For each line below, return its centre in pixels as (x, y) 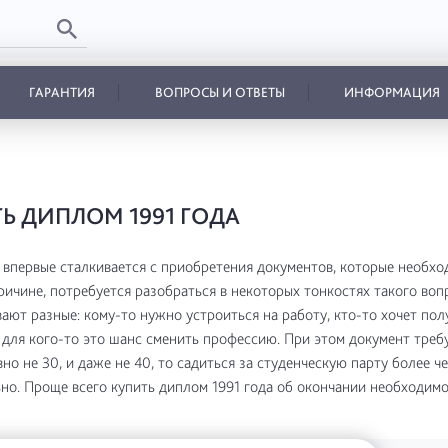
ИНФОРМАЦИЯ (392, 92)
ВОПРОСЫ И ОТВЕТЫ (219, 92)
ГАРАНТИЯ (61, 92)
